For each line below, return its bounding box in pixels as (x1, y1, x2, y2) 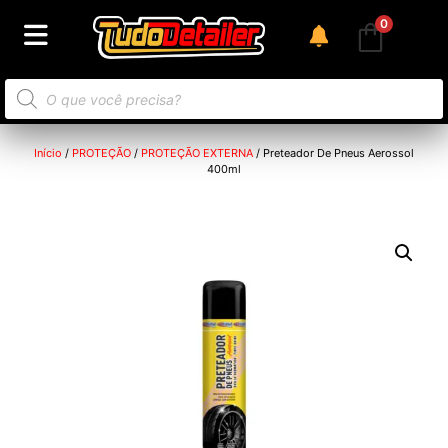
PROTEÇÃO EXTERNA (141, 146, 253, 161)
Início (34, 146, 62, 161)
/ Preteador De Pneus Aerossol (253, 146, 414, 161)
